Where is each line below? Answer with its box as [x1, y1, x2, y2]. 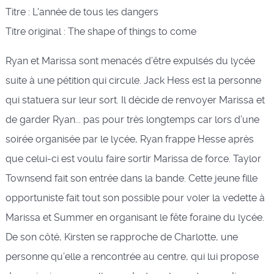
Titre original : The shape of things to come [5, 25, 196, 37]
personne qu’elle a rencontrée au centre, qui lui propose [5, 250, 259, 262]
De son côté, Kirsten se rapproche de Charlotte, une [5, 231, 238, 243]
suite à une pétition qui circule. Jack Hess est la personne [5, 74, 261, 86]
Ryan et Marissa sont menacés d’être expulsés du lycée [5, 54, 255, 67]
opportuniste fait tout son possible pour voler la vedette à [5, 191, 265, 204]
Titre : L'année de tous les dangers [5, 6, 158, 18]
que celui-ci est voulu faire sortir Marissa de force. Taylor [5, 152, 261, 165]
